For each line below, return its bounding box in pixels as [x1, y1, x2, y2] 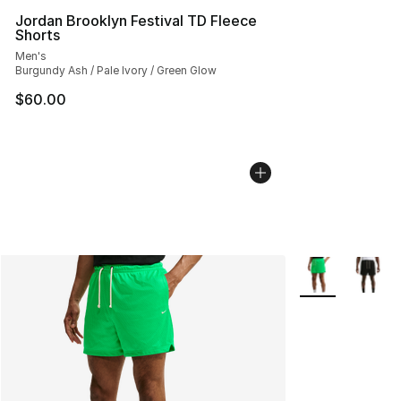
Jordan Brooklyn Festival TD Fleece [15, 11, 257, 30]
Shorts [15, 25, 60, 44]
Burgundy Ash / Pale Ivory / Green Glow [15, 63, 217, 77]
